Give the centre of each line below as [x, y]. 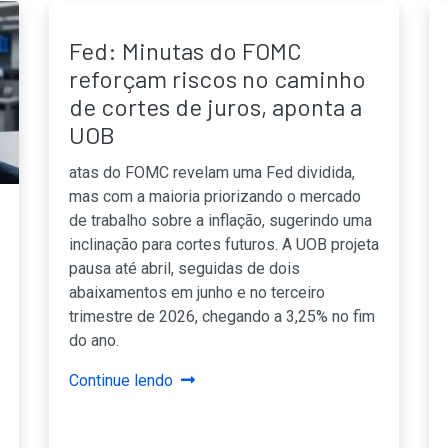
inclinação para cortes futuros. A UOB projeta [224, 244]
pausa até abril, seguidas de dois [184, 268]
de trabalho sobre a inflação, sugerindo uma [220, 220]
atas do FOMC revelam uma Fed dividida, [212, 172]
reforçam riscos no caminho [217, 78]
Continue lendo [121, 380]
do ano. [94, 340]
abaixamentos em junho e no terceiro [197, 292]
